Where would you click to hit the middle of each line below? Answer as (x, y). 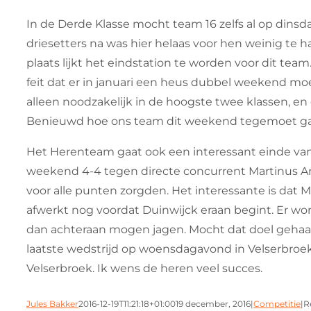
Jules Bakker (52, 304)
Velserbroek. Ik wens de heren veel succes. (144, 268)
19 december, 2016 (213, 304)
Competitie (277, 304)
